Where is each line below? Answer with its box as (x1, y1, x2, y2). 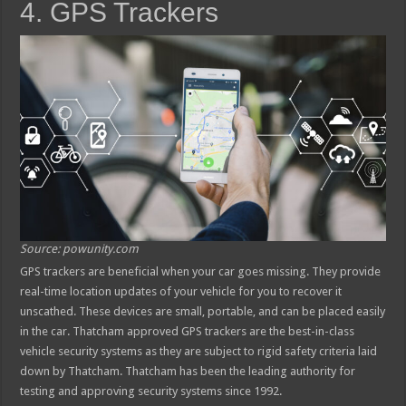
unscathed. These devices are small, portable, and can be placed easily (20, 304, 386, 319)
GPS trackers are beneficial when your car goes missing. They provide (20, 265, 382, 279)
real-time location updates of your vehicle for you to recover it (20, 285, 343, 299)
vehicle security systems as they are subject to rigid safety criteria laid (20, 344, 378, 359)
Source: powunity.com (20, 242, 140, 256)
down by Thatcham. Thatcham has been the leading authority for (20, 364, 356, 379)
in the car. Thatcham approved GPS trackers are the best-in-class (20, 324, 355, 339)
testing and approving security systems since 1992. (20, 384, 283, 399)
